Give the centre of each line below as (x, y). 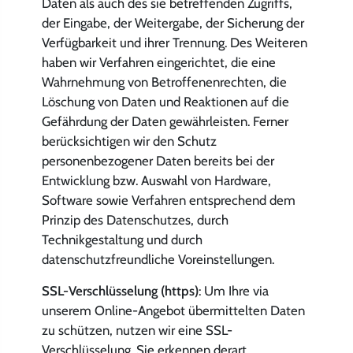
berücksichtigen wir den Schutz (129, 141)
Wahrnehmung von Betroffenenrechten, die (164, 82)
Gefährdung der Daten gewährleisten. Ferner (165, 121)
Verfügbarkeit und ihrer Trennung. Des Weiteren (174, 42)
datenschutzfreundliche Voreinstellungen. (158, 259)
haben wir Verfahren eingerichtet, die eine (158, 62)
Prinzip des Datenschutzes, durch (135, 219)
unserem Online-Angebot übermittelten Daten (173, 311)
